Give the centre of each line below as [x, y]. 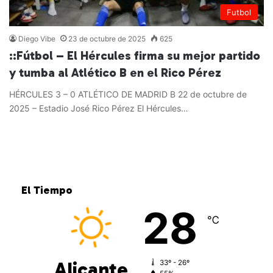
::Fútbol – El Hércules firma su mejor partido [135, 55]
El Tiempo [47, 190]
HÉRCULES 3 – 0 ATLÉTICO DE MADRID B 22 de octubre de [128, 94]
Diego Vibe [37, 38]
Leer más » [47, 133]
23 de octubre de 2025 [107, 38]
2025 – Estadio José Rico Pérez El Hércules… [99, 108]
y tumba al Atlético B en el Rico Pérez [115, 72]
